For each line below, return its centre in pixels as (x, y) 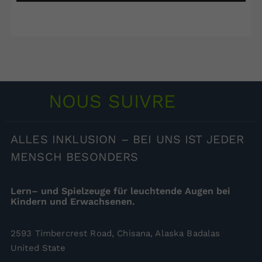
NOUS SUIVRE (112, 101)
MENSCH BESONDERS (75, 156)
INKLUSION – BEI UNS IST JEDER (146, 139)
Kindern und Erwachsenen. (73, 201)
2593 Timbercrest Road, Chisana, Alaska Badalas (116, 233)
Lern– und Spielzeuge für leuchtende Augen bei (120, 191)
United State (38, 248)
